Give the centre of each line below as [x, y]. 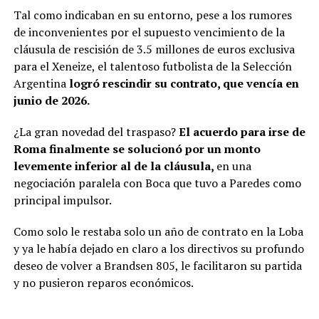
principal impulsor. [62, 200]
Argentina [40, 83]
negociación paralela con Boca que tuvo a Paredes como [157, 183]
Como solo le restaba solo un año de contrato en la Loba [158, 231]
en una [234, 166]
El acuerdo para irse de [242, 131]
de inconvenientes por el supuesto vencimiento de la [149, 32]
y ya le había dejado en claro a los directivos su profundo [158, 248]
